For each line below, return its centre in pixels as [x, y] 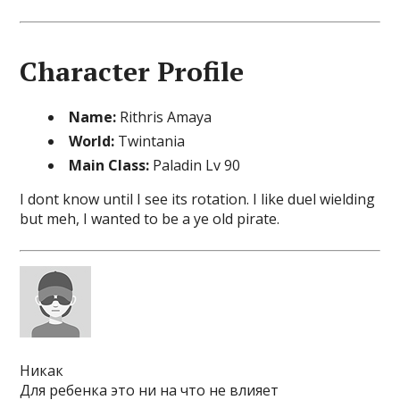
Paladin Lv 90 [195, 165]
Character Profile [132, 71]
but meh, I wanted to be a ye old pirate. [150, 219]
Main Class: [109, 165]
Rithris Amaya [164, 117]
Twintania [150, 141]
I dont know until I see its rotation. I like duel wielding [198, 199]
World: [92, 141]
